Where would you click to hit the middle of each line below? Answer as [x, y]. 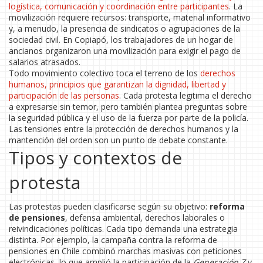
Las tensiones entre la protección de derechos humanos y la [124, 129]
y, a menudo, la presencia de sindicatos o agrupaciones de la [124, 28]
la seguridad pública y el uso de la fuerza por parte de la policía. [129, 118]
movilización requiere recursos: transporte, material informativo [130, 17]
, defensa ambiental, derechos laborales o [145, 218]
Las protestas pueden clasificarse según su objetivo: [109, 206]
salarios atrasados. [45, 62]
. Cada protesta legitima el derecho [186, 95]
